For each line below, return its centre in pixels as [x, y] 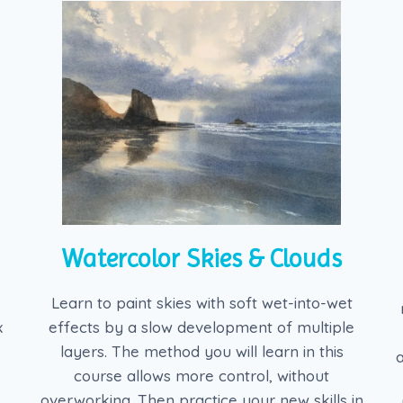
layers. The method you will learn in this [201, 351]
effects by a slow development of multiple [202, 327]
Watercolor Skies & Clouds [201, 258]
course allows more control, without [202, 375]
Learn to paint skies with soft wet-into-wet [201, 302]
